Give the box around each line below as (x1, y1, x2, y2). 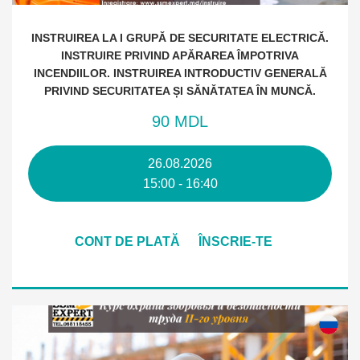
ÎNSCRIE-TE (198, 235, 272, 248)
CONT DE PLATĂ (74, 235, 180, 248)
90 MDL (152, 112, 208, 130)
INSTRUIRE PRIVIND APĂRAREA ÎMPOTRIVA (61, 49, 299, 62)
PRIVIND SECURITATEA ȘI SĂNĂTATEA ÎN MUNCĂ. (44, 84, 316, 97)
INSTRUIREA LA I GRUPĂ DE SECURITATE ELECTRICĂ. (31, 31, 329, 44)
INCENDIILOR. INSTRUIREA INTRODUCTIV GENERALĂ (33, 67, 327, 80)
